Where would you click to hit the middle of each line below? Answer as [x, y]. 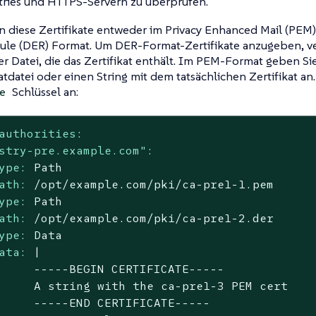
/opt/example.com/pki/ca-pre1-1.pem [154, 184]
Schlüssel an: [43, 91]
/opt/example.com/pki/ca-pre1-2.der [154, 218]
